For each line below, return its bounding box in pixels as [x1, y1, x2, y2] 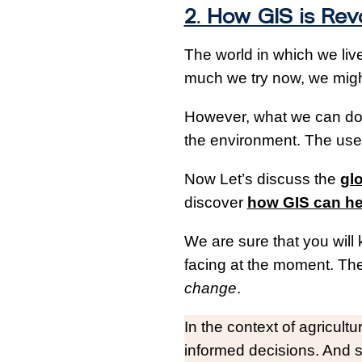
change [183, 280, 237, 297]
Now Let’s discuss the [183, 170, 340, 188]
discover [183, 194, 247, 212]
